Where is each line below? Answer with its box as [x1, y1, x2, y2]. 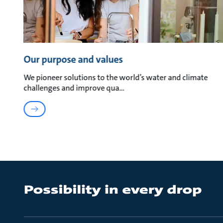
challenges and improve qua [23, 83, 119, 94]
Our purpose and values [23, 53, 123, 66]
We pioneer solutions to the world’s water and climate [23, 72, 208, 83]
